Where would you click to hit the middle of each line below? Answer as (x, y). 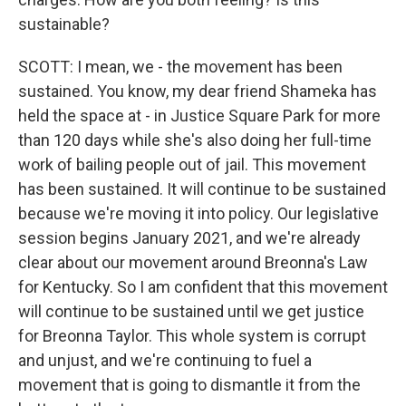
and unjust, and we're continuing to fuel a (165, 360)
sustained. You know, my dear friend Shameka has (198, 91)
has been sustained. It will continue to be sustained (202, 189)
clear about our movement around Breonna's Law (193, 262)
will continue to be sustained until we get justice (191, 311)
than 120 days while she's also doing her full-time (195, 140)
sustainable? (64, 24)
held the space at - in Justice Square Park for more (199, 116)
